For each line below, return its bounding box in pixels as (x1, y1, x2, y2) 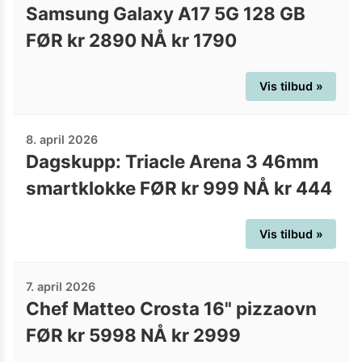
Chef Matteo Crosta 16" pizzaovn (26, 297, 317, 320)
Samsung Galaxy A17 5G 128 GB (26, 2, 305, 25)
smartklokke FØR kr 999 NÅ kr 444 (26, 176, 332, 199)
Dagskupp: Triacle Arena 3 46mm (26, 149, 318, 172)
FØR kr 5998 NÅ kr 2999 (26, 324, 241, 347)
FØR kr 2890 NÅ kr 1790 (26, 29, 237, 52)
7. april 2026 (26, 280, 95, 294)
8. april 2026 (26, 132, 98, 146)
